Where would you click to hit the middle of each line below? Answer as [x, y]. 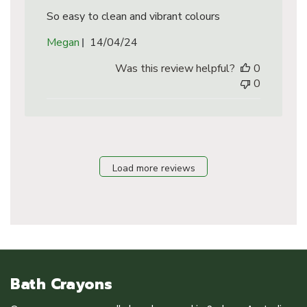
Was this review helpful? [175, 69]
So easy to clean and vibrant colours [133, 16]
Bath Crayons [62, 284]
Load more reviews [153, 168]
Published [137, 42]
